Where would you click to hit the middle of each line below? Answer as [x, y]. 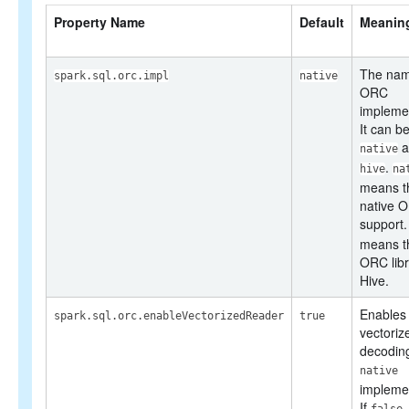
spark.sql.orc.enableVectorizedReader [169, 316]
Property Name [100, 22]
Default [322, 22]
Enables [383, 314]
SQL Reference [86, 11]
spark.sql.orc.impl [111, 76]
